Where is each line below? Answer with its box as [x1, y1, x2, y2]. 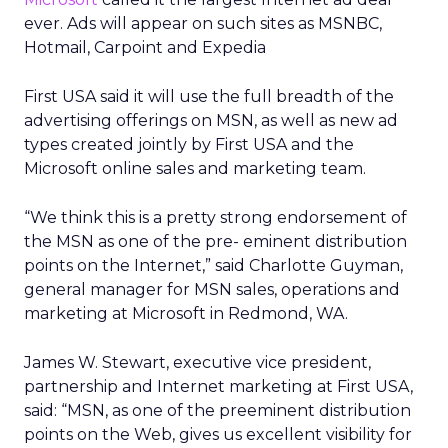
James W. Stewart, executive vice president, [24, 353, 371, 372]
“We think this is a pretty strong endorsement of [24, 208, 407, 227]
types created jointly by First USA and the [24, 135, 354, 154]
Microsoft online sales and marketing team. [24, 159, 366, 178]
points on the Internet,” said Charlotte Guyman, [24, 256, 403, 275]
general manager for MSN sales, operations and [24, 280, 400, 299]
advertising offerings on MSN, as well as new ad [24, 111, 398, 130]
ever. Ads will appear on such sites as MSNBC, [24, 14, 382, 33]
